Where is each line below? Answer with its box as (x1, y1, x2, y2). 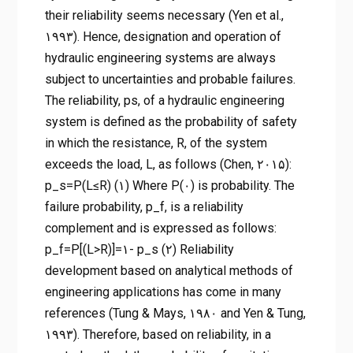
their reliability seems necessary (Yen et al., (44, 8, 284, 24)
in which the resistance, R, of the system (44, 136, 267, 151)
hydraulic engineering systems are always (44, 50, 276, 66)
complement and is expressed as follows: (44, 221, 277, 236)
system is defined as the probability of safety (44, 114, 297, 130)
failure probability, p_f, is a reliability (44, 199, 243, 215)
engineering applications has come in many (44, 284, 281, 300)
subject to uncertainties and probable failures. (44, 72, 295, 87)
